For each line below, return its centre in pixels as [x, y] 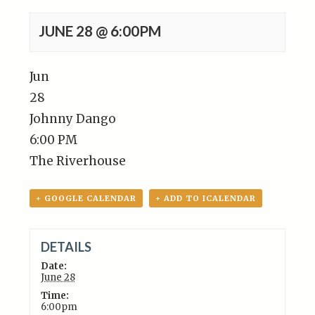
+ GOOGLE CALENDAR [86, 198]
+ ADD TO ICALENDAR [206, 198]
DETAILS [66, 246]
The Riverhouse [78, 161]
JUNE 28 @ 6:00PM [101, 31]
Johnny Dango [73, 119]
